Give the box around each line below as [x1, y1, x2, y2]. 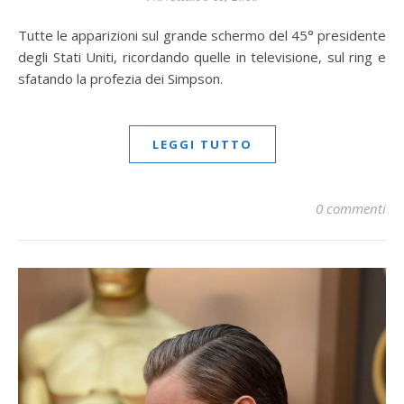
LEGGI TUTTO [151, 136, 252, 153]
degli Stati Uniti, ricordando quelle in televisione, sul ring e [18, 48, 386, 67]
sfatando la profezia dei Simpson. [18, 69, 223, 88]
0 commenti [316, 199, 386, 218]
